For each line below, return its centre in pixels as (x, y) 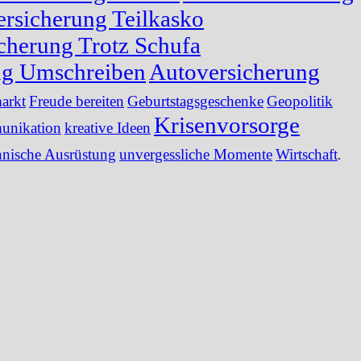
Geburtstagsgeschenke (195, 101)
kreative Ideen (108, 127)
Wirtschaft (307, 154)
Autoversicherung (234, 71)
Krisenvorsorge (227, 124)
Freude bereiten (77, 101)
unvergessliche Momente (196, 154)
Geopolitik (300, 101)
